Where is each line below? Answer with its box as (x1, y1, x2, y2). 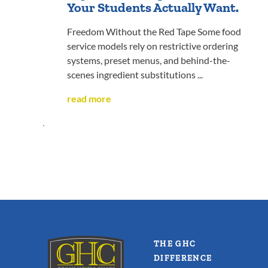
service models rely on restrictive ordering (67, 41, 238, 52)
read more (67, 93, 111, 105)
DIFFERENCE (154, 253, 212, 263)
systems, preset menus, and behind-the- (67, 55, 230, 66)
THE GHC (154, 239, 196, 249)
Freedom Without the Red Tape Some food (67, 26, 241, 38)
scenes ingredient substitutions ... (67, 69, 203, 81)
